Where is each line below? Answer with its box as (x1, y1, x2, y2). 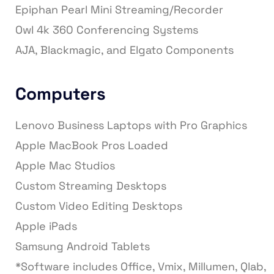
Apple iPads (15, 219, 77, 234)
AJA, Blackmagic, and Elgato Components (15, 43, 234, 57)
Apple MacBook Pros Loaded (15, 138, 168, 153)
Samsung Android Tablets (15, 239, 150, 254)
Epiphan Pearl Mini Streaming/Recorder (15, 2, 223, 17)
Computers (15, 83, 106, 105)
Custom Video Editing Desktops (15, 199, 182, 213)
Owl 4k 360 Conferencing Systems (15, 23, 198, 37)
